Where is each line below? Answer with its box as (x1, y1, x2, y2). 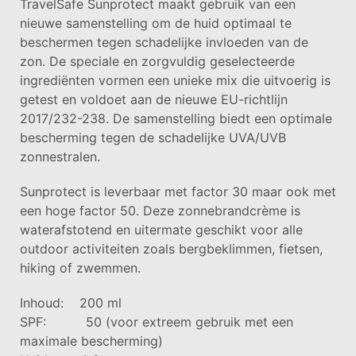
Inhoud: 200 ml (20, 294, 122, 311)
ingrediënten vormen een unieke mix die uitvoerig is (20, 72, 331, 88)
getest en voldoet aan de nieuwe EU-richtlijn (20, 91, 288, 107)
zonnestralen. (20, 148, 100, 164)
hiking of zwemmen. (20, 259, 141, 276)
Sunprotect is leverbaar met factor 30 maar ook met (20, 183, 336, 199)
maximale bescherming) (20, 332, 163, 349)
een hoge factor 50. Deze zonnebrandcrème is (20, 202, 300, 219)
